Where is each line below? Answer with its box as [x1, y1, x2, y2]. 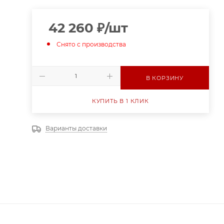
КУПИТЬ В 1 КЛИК [91, 97, 149, 104]
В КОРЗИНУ [145, 74, 183, 81]
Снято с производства [56, 40, 126, 48]
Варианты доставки [45, 124, 107, 132]
